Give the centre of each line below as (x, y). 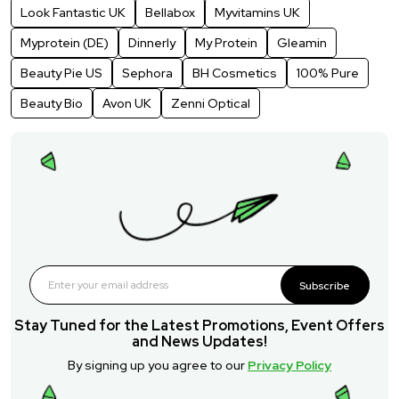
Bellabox (170, 12)
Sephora (147, 73)
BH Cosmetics (235, 73)
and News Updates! (199, 341)
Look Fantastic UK (73, 12)
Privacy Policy (289, 365)
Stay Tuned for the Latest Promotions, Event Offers (199, 325)
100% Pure (328, 73)
